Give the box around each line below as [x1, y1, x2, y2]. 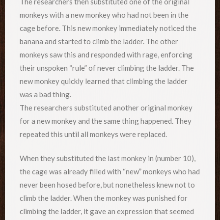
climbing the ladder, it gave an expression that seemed [20, 207, 194, 216]
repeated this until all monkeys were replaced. [20, 129, 167, 138]
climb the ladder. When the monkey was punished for [20, 193, 188, 203]
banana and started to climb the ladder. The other [20, 36, 178, 46]
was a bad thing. [20, 89, 71, 99]
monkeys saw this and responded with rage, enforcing [20, 50, 192, 59]
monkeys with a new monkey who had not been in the [20, 10, 189, 19]
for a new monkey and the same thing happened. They [20, 116, 192, 125]
